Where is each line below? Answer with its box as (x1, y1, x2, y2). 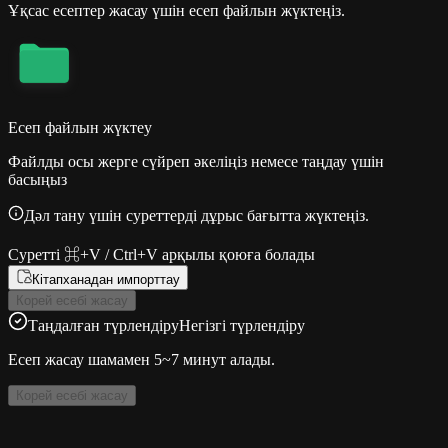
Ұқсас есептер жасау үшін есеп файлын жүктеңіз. (8, 2, 345, 20)
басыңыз (8, 171, 67, 189)
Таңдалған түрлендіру (28, 317, 179, 335)
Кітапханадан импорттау (32, 272, 180, 288)
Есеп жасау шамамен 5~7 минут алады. (8, 351, 275, 369)
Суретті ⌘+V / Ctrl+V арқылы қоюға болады (8, 246, 315, 264)
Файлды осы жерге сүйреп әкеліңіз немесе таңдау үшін (8, 153, 384, 171)
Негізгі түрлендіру (179, 317, 305, 335)
